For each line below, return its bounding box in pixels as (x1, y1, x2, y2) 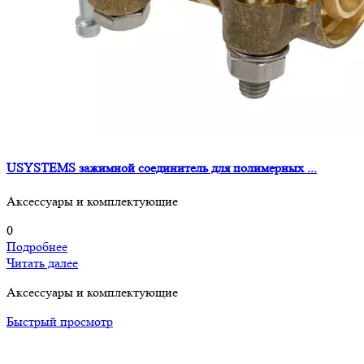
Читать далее (6, 255, 78, 271)
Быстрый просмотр (6, 314, 113, 329)
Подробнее (6, 239, 67, 254)
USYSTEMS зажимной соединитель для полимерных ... (6, 159, 317, 175)
